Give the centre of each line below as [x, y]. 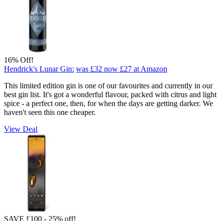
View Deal [21, 129]
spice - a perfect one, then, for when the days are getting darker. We [109, 103]
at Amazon [150, 69]
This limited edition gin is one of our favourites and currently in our [108, 85]
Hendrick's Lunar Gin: [39, 69]
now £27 [118, 69]
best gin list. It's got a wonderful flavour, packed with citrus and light [110, 94]
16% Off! [19, 60]
